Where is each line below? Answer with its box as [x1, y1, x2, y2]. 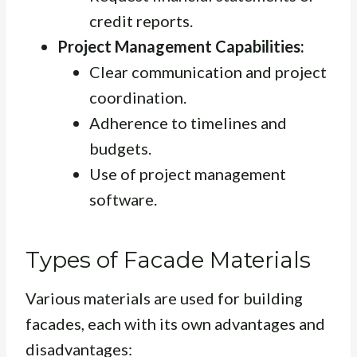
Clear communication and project [89, 62, 327, 82]
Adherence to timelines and [89, 113, 287, 133]
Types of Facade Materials [25, 246, 311, 274]
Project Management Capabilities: [57, 37, 304, 57]
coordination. [89, 88, 186, 108]
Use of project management [89, 164, 286, 184]
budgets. [89, 139, 151, 159]
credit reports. [89, 11, 193, 31]
